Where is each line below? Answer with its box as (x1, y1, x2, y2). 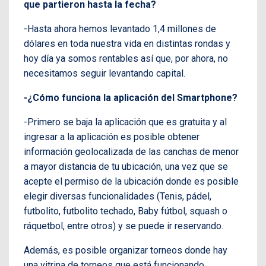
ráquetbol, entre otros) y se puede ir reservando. (24, 220, 223, 232)
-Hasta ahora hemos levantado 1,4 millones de (24, 23, 216, 35)
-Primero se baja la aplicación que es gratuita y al (24, 116, 227, 128)
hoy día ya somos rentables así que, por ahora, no (24, 53, 228, 65)
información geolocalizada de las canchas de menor (24, 146, 239, 158)
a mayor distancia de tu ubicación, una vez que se (24, 161, 228, 173)
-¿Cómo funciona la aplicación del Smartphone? (24, 92, 237, 104)
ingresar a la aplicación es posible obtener (24, 131, 199, 143)
